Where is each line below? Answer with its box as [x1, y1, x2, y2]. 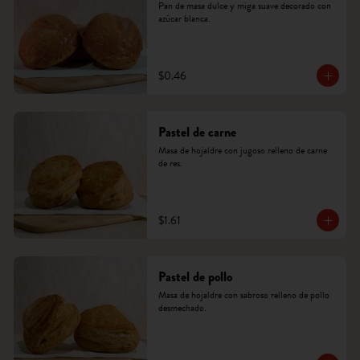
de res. [157, 156, 182, 170]
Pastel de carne [157, 123, 236, 141]
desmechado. [157, 301, 207, 315]
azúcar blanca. [157, 11, 211, 26]
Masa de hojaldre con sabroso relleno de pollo [157, 288, 329, 302]
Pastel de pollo [157, 268, 232, 286]
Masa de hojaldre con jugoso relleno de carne [157, 143, 327, 157]
